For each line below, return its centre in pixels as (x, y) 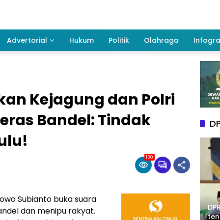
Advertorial (27, 40)
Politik (119, 40)
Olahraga (161, 40)
